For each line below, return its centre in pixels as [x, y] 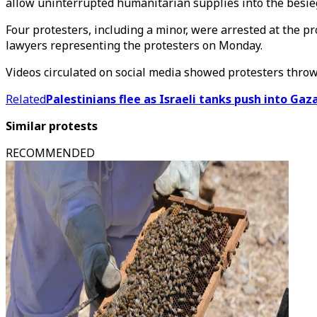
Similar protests [52, 126]
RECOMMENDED [50, 153]
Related [26, 99]
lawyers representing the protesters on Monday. [134, 45]
